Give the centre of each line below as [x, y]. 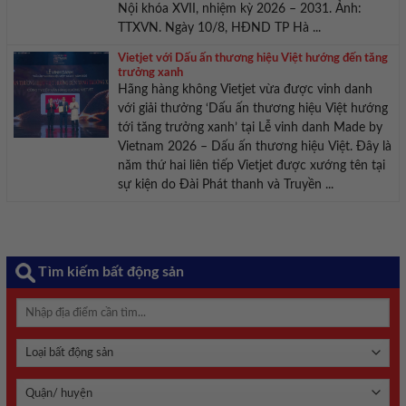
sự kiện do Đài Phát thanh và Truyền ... [225, 185]
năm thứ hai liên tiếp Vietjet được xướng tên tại [251, 166]
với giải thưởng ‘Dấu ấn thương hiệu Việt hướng [252, 109]
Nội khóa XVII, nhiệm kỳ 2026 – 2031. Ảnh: [239, 10]
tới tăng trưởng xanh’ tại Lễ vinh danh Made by [250, 128]
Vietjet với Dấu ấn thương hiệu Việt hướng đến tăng [252, 59]
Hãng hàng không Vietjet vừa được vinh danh [245, 90]
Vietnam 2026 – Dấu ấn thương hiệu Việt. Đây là [254, 147]
